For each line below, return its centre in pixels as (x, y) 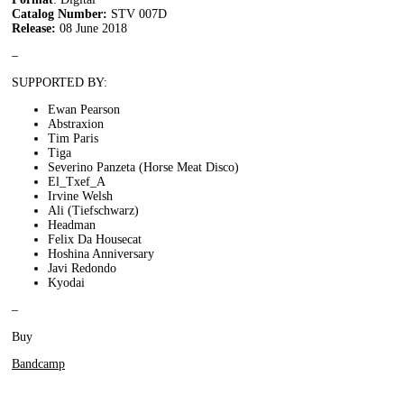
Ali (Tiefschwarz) (93, 210)
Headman (72, 225)
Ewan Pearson (84, 109)
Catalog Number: (61, 14)
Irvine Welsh (80, 196)
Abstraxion (76, 124)
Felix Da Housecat (95, 239)
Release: (34, 28)
